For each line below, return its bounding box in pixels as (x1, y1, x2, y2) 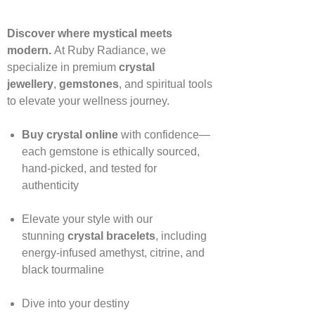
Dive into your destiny (21, 297, 129, 309)
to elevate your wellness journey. (7, 94, 169, 107)
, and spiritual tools (119, 77, 212, 90)
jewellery (7, 77, 53, 90)
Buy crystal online (21, 128, 118, 141)
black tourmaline (21, 263, 104, 276)
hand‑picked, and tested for (21, 162, 157, 174)
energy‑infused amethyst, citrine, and (21, 246, 205, 259)
